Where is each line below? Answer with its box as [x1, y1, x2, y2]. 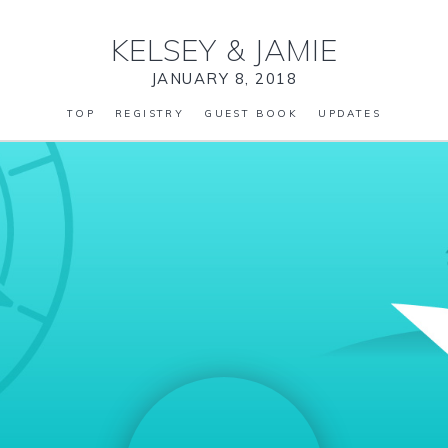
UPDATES [318, 107, 382, 120]
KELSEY [110, 31, 226, 69]
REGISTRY [115, 107, 185, 120]
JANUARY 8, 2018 [150, 69, 298, 88]
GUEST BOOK [204, 107, 299, 120]
